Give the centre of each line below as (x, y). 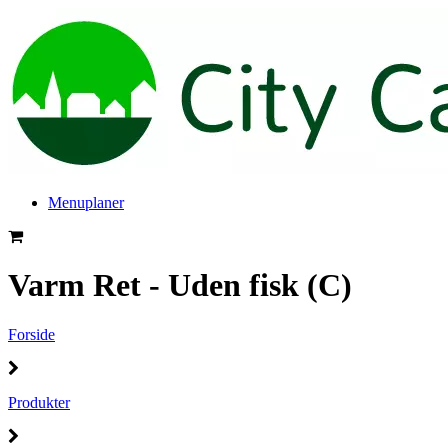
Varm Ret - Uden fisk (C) (180, 285)
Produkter (39, 402)
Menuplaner (86, 202)
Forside (31, 334)
